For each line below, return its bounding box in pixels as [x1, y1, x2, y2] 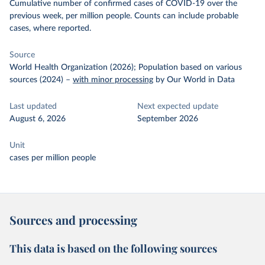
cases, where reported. [9, 24, 91, 33]
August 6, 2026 [9, 115, 66, 123]
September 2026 [137, 115, 198, 123]
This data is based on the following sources [9, 241, 217, 256]
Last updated [9, 102, 57, 111]
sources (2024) [9, 76, 63, 84]
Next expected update [137, 102, 218, 111]
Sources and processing [9, 212, 137, 228]
